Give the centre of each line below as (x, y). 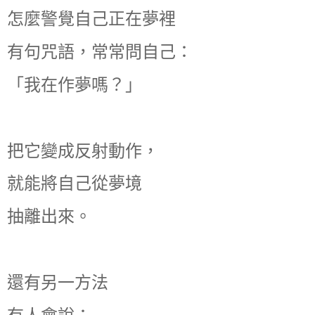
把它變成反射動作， (83, 150)
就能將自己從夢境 (75, 184)
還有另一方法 (58, 282)
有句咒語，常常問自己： (100, 52)
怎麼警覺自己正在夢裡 (91, 19)
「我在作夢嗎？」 (75, 84)
